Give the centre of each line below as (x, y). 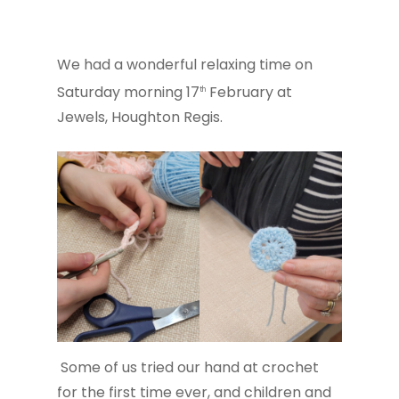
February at (249, 93)
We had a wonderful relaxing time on (185, 65)
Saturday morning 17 (128, 93)
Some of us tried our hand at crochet (188, 367)
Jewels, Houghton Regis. (142, 118)
